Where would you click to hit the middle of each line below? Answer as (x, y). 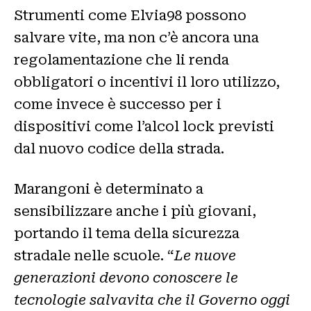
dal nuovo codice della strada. (119, 148)
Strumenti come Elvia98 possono (130, 15)
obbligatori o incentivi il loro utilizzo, (147, 82)
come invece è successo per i (118, 104)
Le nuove (205, 255)
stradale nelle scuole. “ (94, 255)
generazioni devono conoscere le (126, 277)
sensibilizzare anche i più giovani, (135, 211)
